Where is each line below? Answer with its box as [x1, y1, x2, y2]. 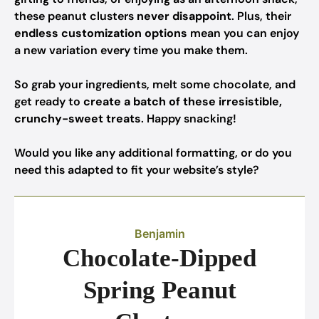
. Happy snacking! [141, 111, 236, 126]
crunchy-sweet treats [14, 111, 141, 126]
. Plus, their [231, 9, 291, 23]
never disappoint [137, 9, 231, 23]
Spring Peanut [83, 276, 236, 304]
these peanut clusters [14, 9, 137, 23]
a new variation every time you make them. [14, 43, 248, 58]
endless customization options [14, 26, 187, 41]
